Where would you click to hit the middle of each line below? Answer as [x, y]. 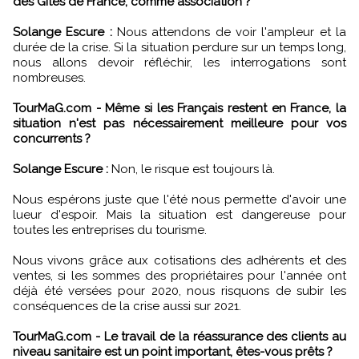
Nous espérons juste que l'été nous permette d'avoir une [179, 199]
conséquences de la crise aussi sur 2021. [127, 306]
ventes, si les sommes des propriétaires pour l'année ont [179, 275]
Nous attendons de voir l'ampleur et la [229, 32]
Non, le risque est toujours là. [192, 169]
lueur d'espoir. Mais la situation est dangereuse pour [179, 214]
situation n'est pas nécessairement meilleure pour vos [179, 123]
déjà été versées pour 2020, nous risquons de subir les [179, 290]
